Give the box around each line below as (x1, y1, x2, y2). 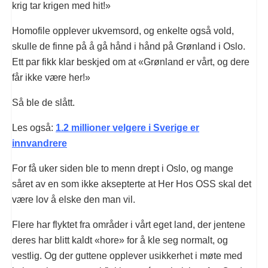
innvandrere (12, 138, 67, 149)
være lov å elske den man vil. (12, 194, 135, 205)
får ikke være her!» (12, 72, 90, 83)
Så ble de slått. (12, 98, 75, 108)
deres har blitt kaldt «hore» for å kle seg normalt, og (12, 235, 228, 246)
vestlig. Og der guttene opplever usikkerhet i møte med (12, 251, 242, 261)
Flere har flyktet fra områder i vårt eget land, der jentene (12, 220, 245, 230)
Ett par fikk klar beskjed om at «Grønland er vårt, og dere (12, 57, 249, 68)
